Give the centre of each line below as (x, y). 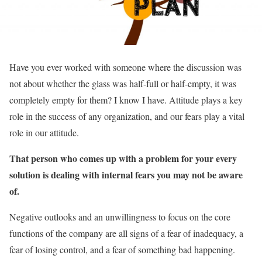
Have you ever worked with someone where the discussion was (125, 67)
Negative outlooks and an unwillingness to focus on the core (120, 216)
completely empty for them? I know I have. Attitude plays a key (126, 99)
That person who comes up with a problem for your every (123, 158)
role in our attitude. (44, 132)
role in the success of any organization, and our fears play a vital (127, 116)
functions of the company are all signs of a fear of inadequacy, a (126, 233)
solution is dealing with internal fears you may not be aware (126, 174)
